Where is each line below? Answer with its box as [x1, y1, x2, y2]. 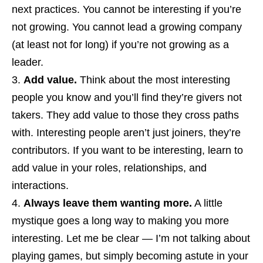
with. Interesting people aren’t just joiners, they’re [12, 126, 241, 139]
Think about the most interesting [77, 73, 230, 86]
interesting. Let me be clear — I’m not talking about [12, 232, 250, 244]
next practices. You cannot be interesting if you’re [12, 3, 241, 15]
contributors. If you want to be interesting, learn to [12, 144, 243, 156]
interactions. [12, 179, 69, 191]
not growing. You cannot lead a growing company [12, 21, 242, 33]
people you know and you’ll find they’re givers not [12, 91, 242, 103]
